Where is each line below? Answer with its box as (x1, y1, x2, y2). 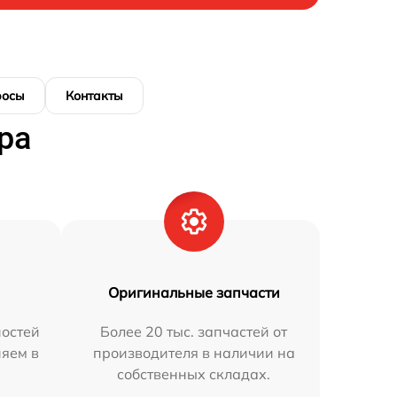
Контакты (66, 88, 123, 104)
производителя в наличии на (92, 344, 295, 362)
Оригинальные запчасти (107, 284, 280, 301)
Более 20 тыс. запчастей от (100, 323, 288, 340)
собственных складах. (117, 365, 271, 383)
